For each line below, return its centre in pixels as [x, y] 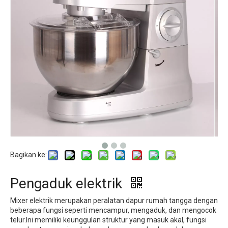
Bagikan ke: [28, 155]
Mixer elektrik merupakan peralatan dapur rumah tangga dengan [114, 201]
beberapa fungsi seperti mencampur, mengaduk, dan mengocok [113, 210]
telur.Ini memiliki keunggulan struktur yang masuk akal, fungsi [108, 220]
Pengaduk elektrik [68, 183]
